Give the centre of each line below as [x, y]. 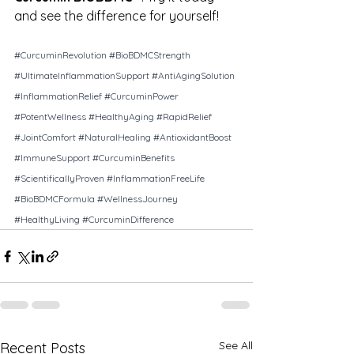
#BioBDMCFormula [55, 199]
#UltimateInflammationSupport [82, 76]
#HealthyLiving [47, 220]
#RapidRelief [184, 117]
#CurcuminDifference [128, 220]
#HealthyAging [121, 117]
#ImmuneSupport [52, 158]
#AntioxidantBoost [192, 137]
